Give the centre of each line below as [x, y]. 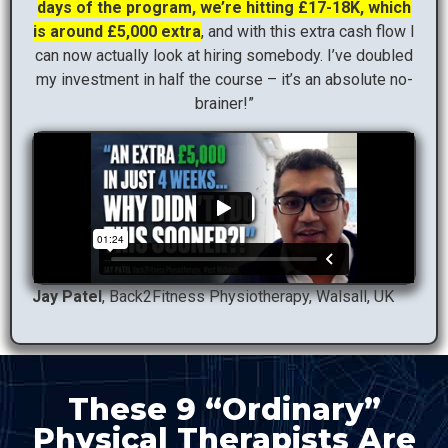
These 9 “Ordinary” [224, 410]
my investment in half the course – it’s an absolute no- [224, 80]
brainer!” [224, 104]
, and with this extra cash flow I [308, 32]
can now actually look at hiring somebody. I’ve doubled [224, 56]
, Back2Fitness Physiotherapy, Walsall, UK [248, 296]
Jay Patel [67, 296]
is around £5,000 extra [117, 32]
